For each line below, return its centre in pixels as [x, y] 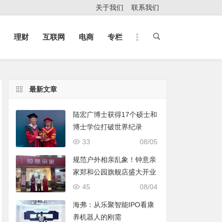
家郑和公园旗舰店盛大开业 [115, 172]
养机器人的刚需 [97, 217]
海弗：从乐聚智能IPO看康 [114, 205]
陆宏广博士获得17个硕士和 [115, 114]
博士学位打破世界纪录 [108, 127]
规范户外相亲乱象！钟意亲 [115, 160]
